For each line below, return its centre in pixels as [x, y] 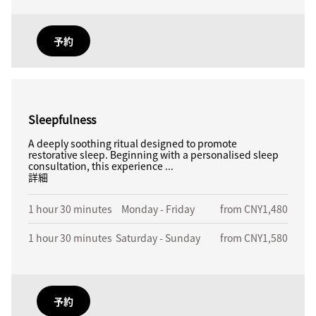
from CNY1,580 [254, 238]
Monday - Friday [158, 209]
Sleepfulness [62, 119]
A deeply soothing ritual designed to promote [133, 143]
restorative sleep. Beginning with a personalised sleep [153, 154]
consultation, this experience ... [101, 166]
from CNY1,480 [254, 209]
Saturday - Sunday [158, 238]
